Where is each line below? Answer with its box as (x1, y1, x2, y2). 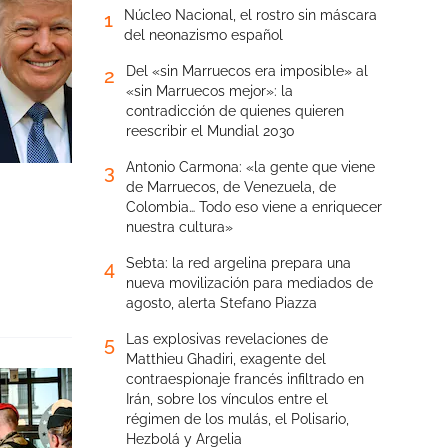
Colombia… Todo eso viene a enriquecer (126, 199, 382, 215)
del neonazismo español (124, 27, 283, 43)
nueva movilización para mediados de (126, 275, 373, 291)
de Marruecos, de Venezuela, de (126, 179, 336, 195)
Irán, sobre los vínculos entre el (126, 391, 328, 407)
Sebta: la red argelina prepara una (126, 255, 351, 271)
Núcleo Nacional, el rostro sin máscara (124, 7, 377, 23)
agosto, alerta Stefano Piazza (126, 295, 317, 311)
